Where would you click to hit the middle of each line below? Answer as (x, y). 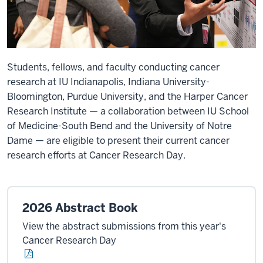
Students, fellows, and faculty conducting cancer (113, 67)
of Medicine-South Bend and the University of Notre (119, 126)
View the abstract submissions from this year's (124, 226)
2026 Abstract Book (80, 208)
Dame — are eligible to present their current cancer (118, 140)
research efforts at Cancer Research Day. (96, 155)
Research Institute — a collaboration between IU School (128, 111)
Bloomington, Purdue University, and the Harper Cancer (127, 96)
